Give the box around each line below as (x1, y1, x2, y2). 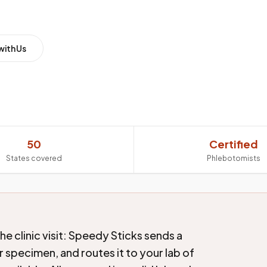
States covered (5, 154, 62, 163)
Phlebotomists (207, 154, 261, 163)
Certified (209, 137, 259, 151)
